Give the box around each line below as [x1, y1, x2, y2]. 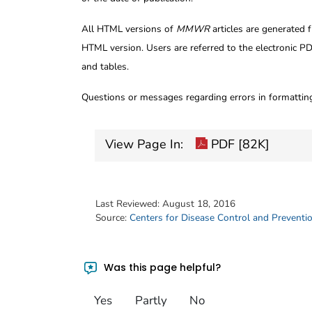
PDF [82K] [208, 136, 270, 153]
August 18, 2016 [162, 196, 235, 210]
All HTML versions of [81, 22, 176, 36]
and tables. [81, 59, 129, 73]
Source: [95, 210, 130, 224]
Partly [134, 292, 167, 309]
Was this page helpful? [101, 260, 221, 274]
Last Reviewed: [95, 196, 162, 210]
